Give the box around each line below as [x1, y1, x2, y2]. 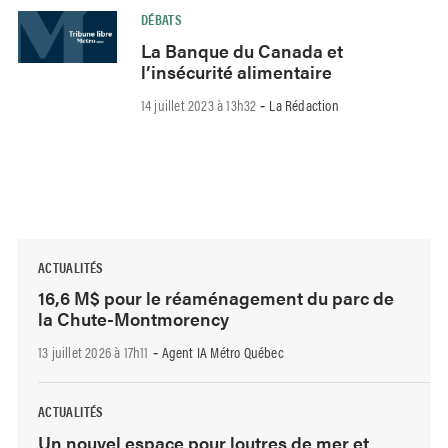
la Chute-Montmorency [38, 306, 229, 332]
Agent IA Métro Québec [161, 341, 284, 363]
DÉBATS [140, 9, 183, 30]
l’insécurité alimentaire [140, 58, 332, 84]
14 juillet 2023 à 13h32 [140, 93, 257, 115]
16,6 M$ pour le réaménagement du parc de [38, 285, 394, 311]
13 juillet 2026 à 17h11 [38, 341, 149, 363]
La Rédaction [269, 93, 339, 115]
